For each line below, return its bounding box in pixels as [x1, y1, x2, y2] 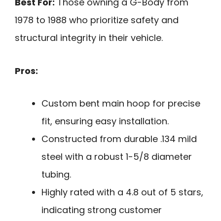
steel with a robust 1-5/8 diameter [41, 150, 192, 163]
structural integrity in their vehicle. [15, 32, 163, 44]
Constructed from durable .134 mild [41, 133, 197, 146]
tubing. [41, 168, 71, 181]
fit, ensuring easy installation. [41, 115, 169, 128]
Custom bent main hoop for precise [41, 97, 200, 110]
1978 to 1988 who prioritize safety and [15, 14, 179, 27]
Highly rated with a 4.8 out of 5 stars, [41, 186, 203, 199]
